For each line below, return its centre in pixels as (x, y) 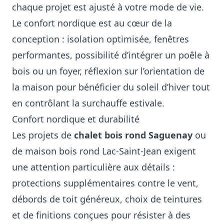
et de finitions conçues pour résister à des (101, 215)
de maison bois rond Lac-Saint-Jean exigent (104, 151)
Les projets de (43, 135)
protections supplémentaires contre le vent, (105, 183)
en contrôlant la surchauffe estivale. (88, 103)
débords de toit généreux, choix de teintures (107, 199)
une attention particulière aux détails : (93, 167)
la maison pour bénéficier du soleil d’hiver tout (111, 87)
